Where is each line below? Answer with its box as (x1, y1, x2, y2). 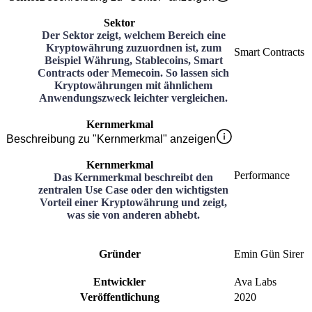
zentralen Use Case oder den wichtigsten (38, 183, 228, 196)
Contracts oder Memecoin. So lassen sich (38, 66, 229, 79)
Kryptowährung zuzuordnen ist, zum (45, 41, 221, 54)
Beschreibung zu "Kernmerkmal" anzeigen (6, 132, 216, 145)
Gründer (98, 247, 141, 260)
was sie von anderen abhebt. (67, 208, 200, 221)
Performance (234, 169, 290, 181)
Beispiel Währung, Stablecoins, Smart (44, 54, 223, 66)
